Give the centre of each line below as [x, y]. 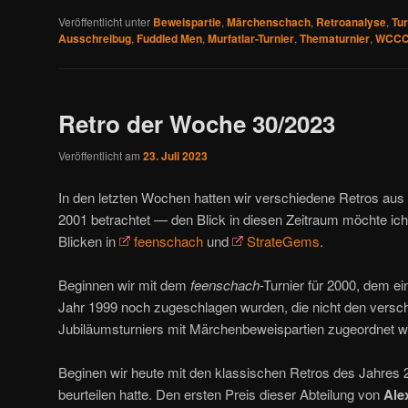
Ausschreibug [95, 38]
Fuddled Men [169, 38]
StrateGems [283, 240]
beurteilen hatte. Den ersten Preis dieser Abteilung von [221, 394]
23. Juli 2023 [175, 156]
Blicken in [89, 240]
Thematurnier [335, 38]
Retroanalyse [351, 21]
